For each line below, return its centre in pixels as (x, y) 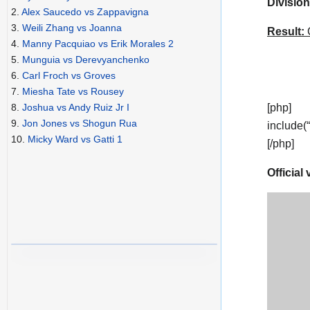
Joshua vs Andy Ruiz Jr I (76, 108)
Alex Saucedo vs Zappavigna (85, 12)
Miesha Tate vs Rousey (73, 92)
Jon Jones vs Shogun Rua (80, 124)
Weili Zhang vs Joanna (72, 28)
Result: (286, 32)
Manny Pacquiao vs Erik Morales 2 (98, 44)
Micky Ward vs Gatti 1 (75, 139)
